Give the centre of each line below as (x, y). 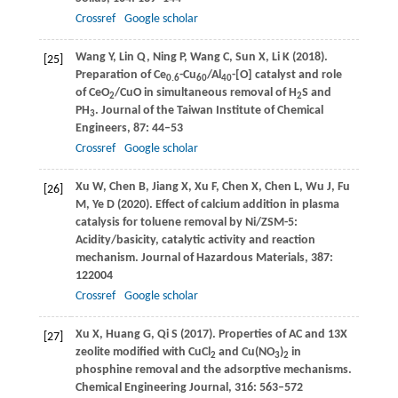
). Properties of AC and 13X (278, 334)
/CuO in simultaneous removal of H (205, 92)
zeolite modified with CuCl (143, 352)
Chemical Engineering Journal (151, 387)
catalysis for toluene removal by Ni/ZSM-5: (186, 222)
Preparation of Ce (120, 75)
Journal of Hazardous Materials (221, 258)
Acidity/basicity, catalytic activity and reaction (195, 240)
